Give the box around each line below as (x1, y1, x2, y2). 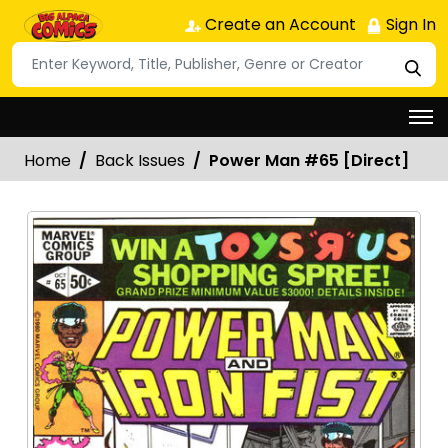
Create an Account (201, 13, 356, 36)
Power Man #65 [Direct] (209, 148, 409, 172)
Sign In (382, 13, 436, 36)
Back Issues (95, 148, 185, 172)
